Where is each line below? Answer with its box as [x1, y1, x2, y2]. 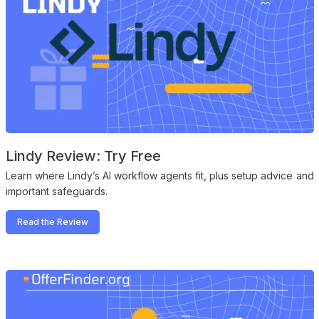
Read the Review [16, 216, 88, 228]
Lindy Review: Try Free [5, 147, 161, 165]
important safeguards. [5, 185, 108, 198]
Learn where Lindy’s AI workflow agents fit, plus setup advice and [5, 169, 314, 182]
